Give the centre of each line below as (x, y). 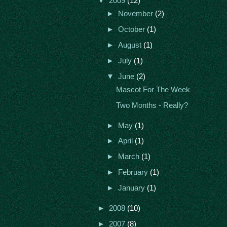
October (132, 30)
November (136, 14)
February (134, 173)
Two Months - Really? (152, 105)
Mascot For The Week (153, 89)
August (130, 45)
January (132, 188)
